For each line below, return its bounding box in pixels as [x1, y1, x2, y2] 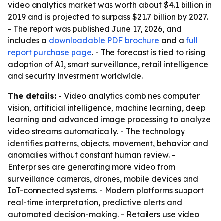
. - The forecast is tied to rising [92, 47, 206, 57]
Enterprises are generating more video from [8, 162, 175, 172]
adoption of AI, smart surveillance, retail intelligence [8, 59, 208, 69]
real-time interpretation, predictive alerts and [8, 197, 182, 207]
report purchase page [8, 47, 92, 57]
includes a [8, 36, 49, 45]
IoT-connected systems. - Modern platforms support [8, 185, 204, 195]
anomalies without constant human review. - [8, 150, 175, 160]
